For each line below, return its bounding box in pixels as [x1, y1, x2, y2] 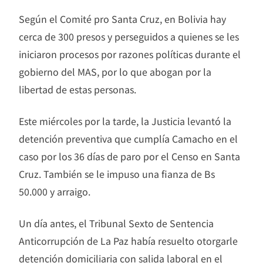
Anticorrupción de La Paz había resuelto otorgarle [19, 234, 238, 248]
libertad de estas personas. [19, 82, 136, 97]
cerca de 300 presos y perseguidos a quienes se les [19, 29, 239, 44]
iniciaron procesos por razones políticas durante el [19, 47, 241, 62]
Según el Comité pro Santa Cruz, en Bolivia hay [19, 12, 226, 26]
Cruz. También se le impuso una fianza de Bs [19, 167, 215, 181]
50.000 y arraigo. [19, 184, 90, 199]
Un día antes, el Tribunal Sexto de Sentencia [19, 216, 214, 231]
